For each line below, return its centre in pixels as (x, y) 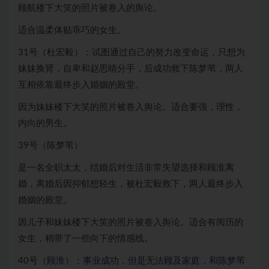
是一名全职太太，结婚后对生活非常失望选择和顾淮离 (126, 168)
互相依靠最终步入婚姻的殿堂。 (81, 85)
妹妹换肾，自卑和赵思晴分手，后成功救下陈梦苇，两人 (131, 69)
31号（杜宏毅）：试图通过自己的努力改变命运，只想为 (131, 53)
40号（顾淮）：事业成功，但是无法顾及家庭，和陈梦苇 (131, 261)
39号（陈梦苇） (50, 146)
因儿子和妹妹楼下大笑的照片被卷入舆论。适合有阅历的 (131, 222)
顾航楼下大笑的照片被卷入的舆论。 (90, 8)
